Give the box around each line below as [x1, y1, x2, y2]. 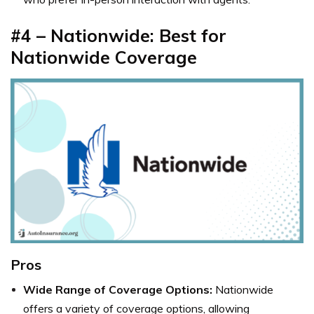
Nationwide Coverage [11, 46, 197, 68]
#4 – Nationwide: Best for [11, 24, 226, 46]
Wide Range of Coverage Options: [23, 282, 212, 296]
